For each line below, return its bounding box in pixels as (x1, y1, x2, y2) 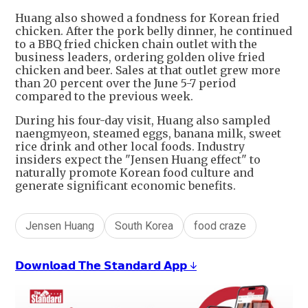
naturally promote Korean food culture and (15, 165, 254, 179)
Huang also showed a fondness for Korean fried (15, 10, 279, 25)
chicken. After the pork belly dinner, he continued (15, 23, 292, 38)
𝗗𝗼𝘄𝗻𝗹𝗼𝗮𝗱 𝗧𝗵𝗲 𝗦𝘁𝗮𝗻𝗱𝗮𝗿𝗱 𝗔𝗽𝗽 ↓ (15, 258, 197, 272)
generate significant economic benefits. (15, 178, 236, 192)
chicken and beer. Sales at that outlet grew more (15, 63, 280, 77)
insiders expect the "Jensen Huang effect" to (15, 152, 261, 166)
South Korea (115, 219, 173, 232)
